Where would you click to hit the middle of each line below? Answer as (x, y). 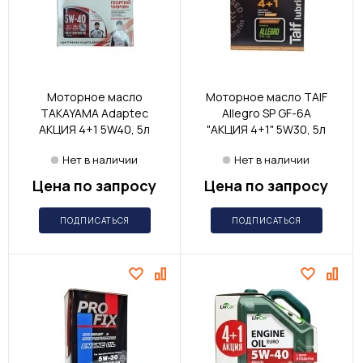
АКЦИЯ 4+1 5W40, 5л (94, 130)
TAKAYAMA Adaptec (94, 113)
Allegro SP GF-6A (266, 113)
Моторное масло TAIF (266, 97)
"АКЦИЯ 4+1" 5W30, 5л (266, 130)
